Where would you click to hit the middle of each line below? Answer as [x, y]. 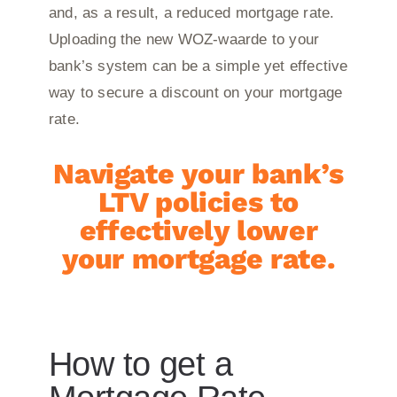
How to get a [140, 364]
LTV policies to [198, 202]
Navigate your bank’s [198, 173]
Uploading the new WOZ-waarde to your [184, 39]
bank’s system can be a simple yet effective [198, 66]
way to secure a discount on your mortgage [195, 92]
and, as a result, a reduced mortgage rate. [191, 12]
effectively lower [198, 230]
